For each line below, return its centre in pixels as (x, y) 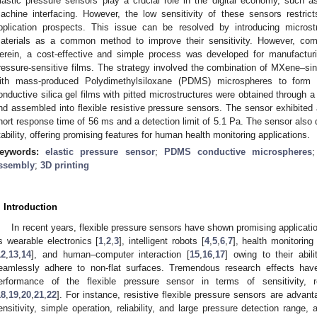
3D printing (65, 165)
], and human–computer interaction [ (111, 254)
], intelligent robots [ (162, 241)
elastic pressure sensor (100, 151)
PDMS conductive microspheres (238, 151)
